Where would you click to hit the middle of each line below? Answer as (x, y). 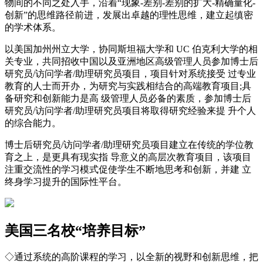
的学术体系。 (33, 27)
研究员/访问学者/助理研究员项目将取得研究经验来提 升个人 (130, 110)
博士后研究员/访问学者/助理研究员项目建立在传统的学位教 (129, 144)
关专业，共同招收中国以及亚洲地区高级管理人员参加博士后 (131, 61)
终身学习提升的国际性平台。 (66, 181)
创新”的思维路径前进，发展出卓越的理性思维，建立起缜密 (129, 15)
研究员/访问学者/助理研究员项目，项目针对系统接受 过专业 (130, 73)
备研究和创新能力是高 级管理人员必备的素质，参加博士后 (128, 98)
